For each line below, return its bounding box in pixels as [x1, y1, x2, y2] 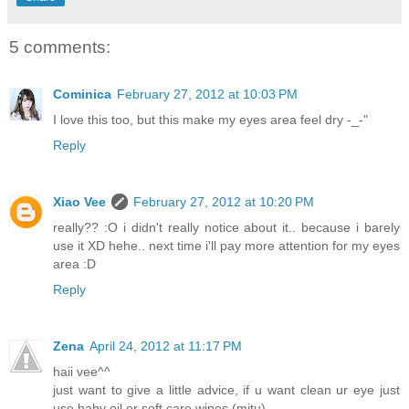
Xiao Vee [53, 194, 106, 209]
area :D [53, 256, 96, 271]
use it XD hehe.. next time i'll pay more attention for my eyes [53, 237, 400, 253]
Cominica [53, 86, 111, 101]
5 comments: [9, 37, 110, 57]
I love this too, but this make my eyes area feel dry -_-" [53, 111, 368, 127]
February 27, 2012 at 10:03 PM [117, 86, 298, 101]
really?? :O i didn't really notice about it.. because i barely [53, 219, 400, 235]
